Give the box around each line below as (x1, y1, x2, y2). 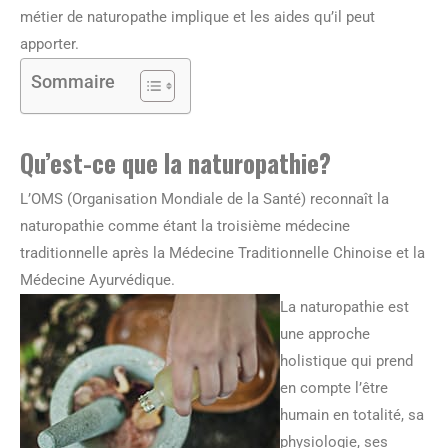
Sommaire (31, 70, 115, 92)
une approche (280, 324, 370, 343)
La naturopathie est (280, 297, 409, 316)
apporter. (20, 34, 79, 53)
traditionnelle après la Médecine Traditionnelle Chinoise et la (20, 243, 425, 262)
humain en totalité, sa (280, 405, 424, 424)
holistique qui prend (280, 351, 413, 370)
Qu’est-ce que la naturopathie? (20, 143, 331, 181)
